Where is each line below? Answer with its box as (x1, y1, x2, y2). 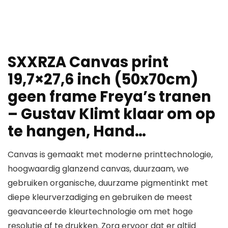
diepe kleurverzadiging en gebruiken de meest (8, 191, 192, 204)
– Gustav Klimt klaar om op (8, 104, 215, 125)
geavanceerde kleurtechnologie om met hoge (8, 206, 193, 218)
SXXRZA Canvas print (8, 52, 168, 73)
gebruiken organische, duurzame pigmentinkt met (8, 177, 208, 189)
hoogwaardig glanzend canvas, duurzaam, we (8, 163, 189, 175)
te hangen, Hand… (8, 121, 146, 142)
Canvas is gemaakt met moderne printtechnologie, (8, 149, 213, 161)
